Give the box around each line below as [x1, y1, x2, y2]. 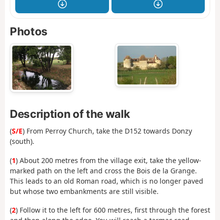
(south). [10, 137, 34, 146]
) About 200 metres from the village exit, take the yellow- [16, 155, 201, 165]
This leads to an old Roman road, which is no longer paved [10, 176, 203, 186]
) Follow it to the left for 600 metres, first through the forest [16, 205, 210, 215]
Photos [10, 25, 48, 38]
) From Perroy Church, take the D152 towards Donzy [23, 126, 192, 136]
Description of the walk [10, 107, 130, 120]
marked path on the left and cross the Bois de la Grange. [10, 165, 197, 175]
